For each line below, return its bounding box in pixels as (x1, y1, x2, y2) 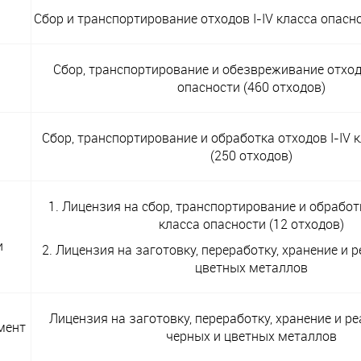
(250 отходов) (210, 147, 293, 165)
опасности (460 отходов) (177, 78, 326, 97)
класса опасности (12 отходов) (159, 215, 344, 234)
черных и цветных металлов (166, 327, 337, 346)
